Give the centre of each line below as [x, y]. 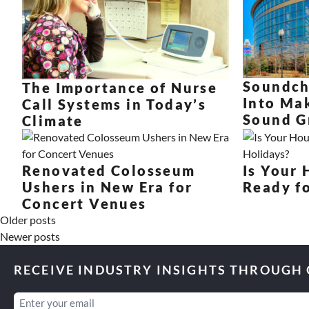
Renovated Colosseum [109, 170]
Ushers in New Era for [108, 187]
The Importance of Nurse [120, 88]
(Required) [61, 301]
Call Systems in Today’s [114, 104]
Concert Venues [84, 203]
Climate [53, 121]
